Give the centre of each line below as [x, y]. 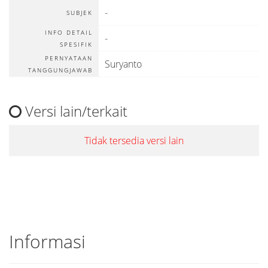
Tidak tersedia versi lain [134, 141]
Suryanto [123, 64]
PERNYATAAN [69, 58]
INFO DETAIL [69, 32]
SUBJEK [80, 13]
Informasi [47, 241]
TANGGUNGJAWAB [60, 70]
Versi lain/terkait [74, 111]
